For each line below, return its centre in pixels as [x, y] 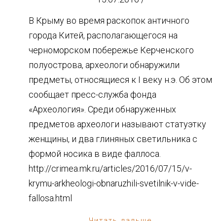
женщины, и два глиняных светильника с [113, 139]
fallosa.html [50, 198]
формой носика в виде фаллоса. [95, 153]
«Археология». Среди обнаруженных [102, 109]
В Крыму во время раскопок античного [109, 20]
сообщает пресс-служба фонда [92, 94]
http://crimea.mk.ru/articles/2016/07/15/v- [110, 168]
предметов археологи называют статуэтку [117, 124]
